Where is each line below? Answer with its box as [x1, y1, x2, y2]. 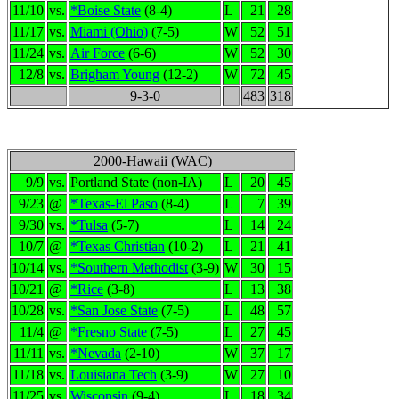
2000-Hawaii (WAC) [93, 153, 212, 168]
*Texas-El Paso [70, 196, 158, 211]
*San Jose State [70, 303, 158, 318]
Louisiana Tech [70, 367, 157, 382]
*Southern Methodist [70, 260, 188, 275]
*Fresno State [70, 324, 147, 339]
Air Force [70, 45, 125, 61]
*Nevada [70, 346, 121, 361]
